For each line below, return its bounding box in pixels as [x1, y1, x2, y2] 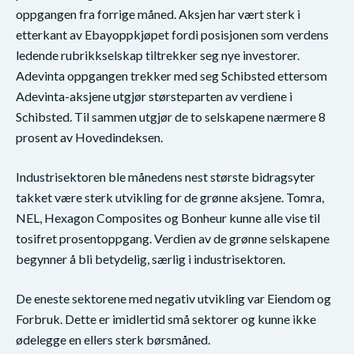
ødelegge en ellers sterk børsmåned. [16, 332, 210, 348]
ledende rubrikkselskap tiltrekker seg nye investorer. [16, 47, 299, 63]
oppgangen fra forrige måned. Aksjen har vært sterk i [16, 6, 300, 22]
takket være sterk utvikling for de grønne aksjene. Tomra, [16, 190, 324, 205]
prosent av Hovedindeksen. [16, 130, 163, 145]
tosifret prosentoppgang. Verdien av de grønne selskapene [16, 231, 330, 247]
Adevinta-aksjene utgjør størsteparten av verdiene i [16, 88, 292, 104]
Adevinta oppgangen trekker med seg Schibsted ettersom [16, 68, 327, 84]
